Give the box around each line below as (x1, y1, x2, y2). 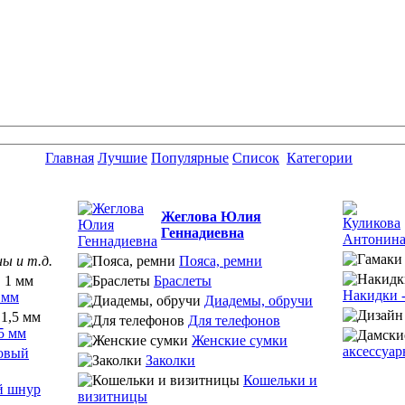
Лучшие (98, 150, 147, 165)
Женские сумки (192, 333, 287, 348)
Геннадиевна (161, 225, 244, 240)
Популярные (151, 150, 229, 165)
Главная (45, 150, 94, 165)
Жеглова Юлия (161, 209, 261, 224)
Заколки (146, 353, 195, 368)
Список (232, 150, 279, 165)
